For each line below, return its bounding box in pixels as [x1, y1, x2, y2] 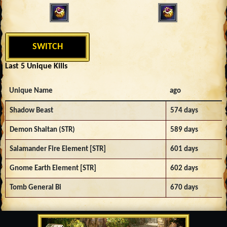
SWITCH [32, 42, 63, 52]
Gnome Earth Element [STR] [10, 164, 96, 172]
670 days [170, 183, 198, 192]
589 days [170, 126, 198, 134]
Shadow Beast [10, 106, 53, 115]
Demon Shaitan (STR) [10, 126, 75, 134]
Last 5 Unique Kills [5, 62, 67, 70]
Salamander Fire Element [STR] [10, 145, 106, 153]
